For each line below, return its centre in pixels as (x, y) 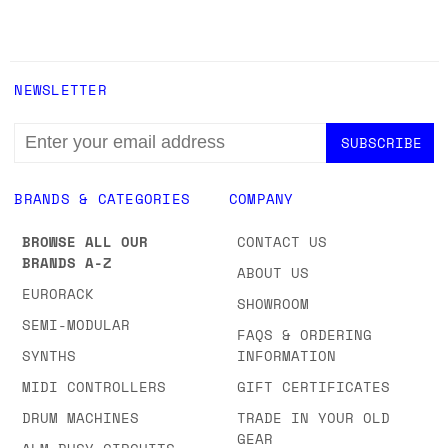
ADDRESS (46, 154)
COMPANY (261, 198)
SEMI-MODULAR (76, 324)
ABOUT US (272, 272)
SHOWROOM (272, 303)
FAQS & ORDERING (304, 334)
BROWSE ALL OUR (85, 241)
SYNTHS (49, 355)
